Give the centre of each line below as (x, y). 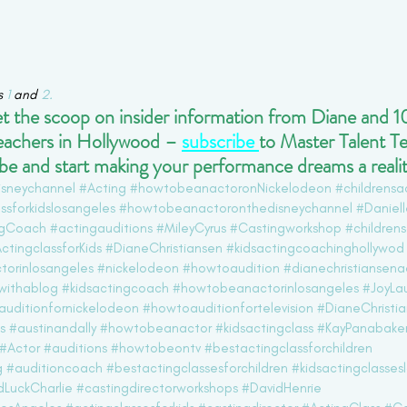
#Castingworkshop (286, 228)
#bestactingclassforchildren (288, 348)
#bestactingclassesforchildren (197, 368)
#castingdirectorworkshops (157, 388)
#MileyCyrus (191, 228)
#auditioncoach (55, 368)
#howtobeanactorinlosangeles (266, 288)
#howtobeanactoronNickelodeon (231, 188)
